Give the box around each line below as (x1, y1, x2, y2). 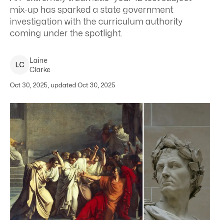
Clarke (29, 65, 51, 74)
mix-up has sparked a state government (10, 4, 173, 15)
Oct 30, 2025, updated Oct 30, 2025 (10, 81, 115, 89)
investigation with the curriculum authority (10, 16, 183, 27)
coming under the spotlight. (10, 28, 123, 38)
